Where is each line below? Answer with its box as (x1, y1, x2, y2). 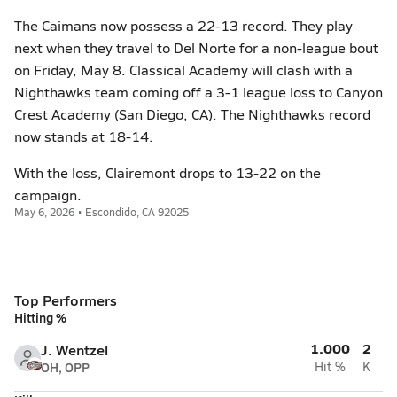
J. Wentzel (41, 339, 108, 360)
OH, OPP (41, 358, 90, 376)
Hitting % (14, 308, 66, 326)
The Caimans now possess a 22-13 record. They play (14, 16, 353, 35)
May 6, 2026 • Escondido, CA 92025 (14, 205, 189, 219)
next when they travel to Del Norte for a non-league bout (14, 38, 378, 57)
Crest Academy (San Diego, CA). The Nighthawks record (14, 105, 370, 123)
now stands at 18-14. (14, 127, 153, 145)
